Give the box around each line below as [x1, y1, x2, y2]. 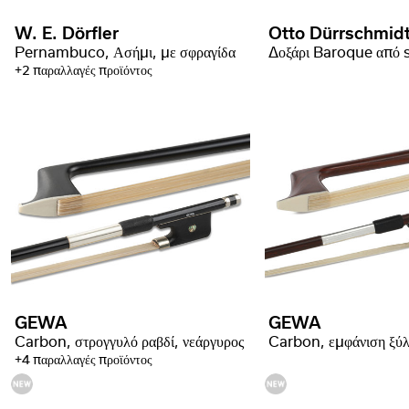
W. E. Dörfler [15, 26, 119, 44]
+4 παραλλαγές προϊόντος [15, 354, 152, 368]
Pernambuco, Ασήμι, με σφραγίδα [15, 46, 236, 61]
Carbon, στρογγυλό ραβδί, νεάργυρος [15, 335, 244, 351]
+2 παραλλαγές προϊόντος [15, 65, 152, 79]
